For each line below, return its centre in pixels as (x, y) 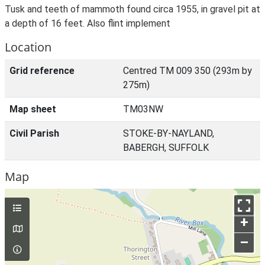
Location (28, 47)
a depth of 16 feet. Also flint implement (88, 23)
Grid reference (42, 71)
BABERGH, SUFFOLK (166, 148)
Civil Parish (34, 133)
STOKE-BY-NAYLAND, (169, 133)
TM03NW (143, 109)
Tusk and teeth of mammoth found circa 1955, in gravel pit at (132, 9)
